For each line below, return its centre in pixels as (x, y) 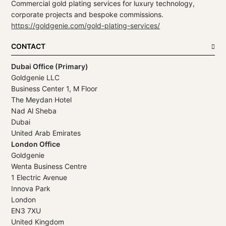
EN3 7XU (26, 211)
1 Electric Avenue (39, 178)
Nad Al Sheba (34, 111)
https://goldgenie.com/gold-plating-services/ (86, 26)
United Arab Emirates (46, 133)
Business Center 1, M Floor (54, 89)
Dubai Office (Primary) (50, 67)
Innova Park (31, 189)
